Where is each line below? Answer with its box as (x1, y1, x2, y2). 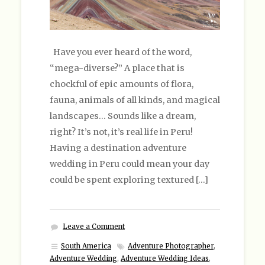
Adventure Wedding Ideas (121, 254, 209, 263)
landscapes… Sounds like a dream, (50, 110, 196, 121)
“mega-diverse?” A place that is (50, 62, 185, 73)
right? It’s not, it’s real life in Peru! (50, 126, 193, 137)
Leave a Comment (63, 222, 125, 231)
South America (61, 241, 111, 250)
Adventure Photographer (128, 241, 214, 250)
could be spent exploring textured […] (50, 174, 208, 185)
